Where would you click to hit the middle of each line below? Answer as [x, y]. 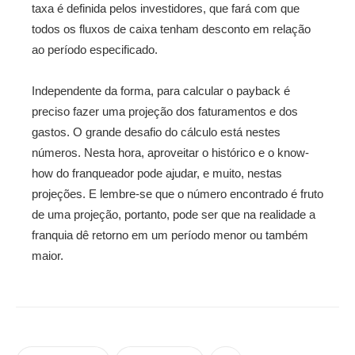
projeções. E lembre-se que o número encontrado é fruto [177, 194]
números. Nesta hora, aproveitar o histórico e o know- [170, 153]
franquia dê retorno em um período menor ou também [170, 235]
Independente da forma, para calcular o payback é [161, 91]
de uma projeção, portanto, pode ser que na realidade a [174, 214]
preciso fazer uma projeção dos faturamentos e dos [165, 111]
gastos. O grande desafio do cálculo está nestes [156, 132]
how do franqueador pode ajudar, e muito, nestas [157, 173]
